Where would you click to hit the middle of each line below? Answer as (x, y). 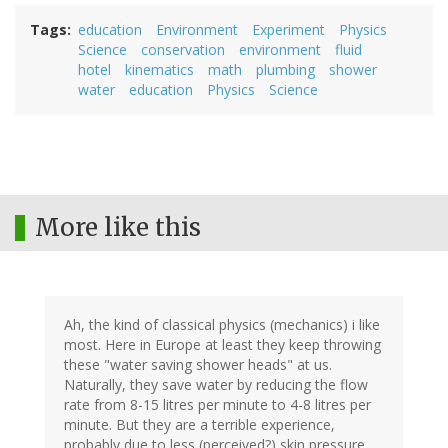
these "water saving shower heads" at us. (198, 364)
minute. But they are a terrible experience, (199, 424)
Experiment (288, 29)
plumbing (285, 69)
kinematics (159, 69)
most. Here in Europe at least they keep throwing (222, 344)
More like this (118, 227)
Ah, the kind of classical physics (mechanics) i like (222, 324)
